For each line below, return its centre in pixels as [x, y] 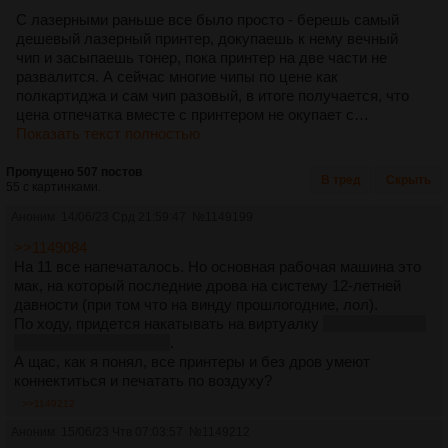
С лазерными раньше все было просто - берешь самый [207, 19]
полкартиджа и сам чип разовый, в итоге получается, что [212, 95]
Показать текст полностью [108, 133]
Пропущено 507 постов [74, 171]
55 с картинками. [53, 186]
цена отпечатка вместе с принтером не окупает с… [192, 114]
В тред [341, 179]
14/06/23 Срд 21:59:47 [123, 216]
